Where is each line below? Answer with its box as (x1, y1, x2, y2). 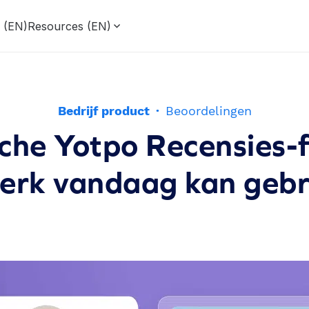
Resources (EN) (28, 19, 111, 33)
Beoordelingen (165, 103, 252, 118)
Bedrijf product (57, 103, 150, 118)
